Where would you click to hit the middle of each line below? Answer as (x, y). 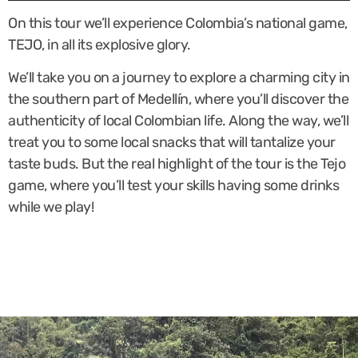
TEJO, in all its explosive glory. (99, 44)
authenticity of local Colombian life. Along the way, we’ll (178, 121)
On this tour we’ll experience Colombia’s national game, (178, 23)
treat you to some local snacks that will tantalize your (172, 143)
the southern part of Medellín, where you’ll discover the (178, 99)
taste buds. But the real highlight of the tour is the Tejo (177, 164)
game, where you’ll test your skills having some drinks (173, 186)
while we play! (52, 207)
